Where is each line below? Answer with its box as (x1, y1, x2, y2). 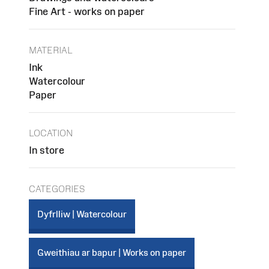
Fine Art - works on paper (29, 6, 145, 17)
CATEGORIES (29, 183, 85, 194)
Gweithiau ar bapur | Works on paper (37, 247, 186, 258)
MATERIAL (29, 44, 73, 55)
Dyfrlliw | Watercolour (37, 208, 127, 219)
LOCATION (29, 128, 73, 139)
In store (29, 145, 64, 156)
